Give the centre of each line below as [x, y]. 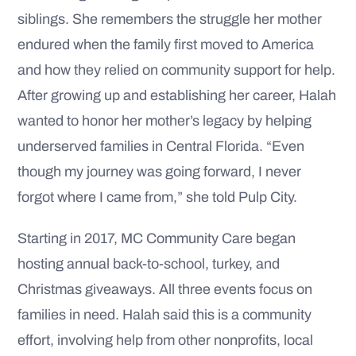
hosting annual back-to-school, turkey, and [149, 264]
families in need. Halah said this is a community [164, 315]
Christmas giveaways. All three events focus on [165, 290]
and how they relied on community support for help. [176, 70]
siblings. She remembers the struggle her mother [170, 19]
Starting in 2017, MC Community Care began [157, 239]
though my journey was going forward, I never [159, 172]
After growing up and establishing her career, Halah [177, 96]
